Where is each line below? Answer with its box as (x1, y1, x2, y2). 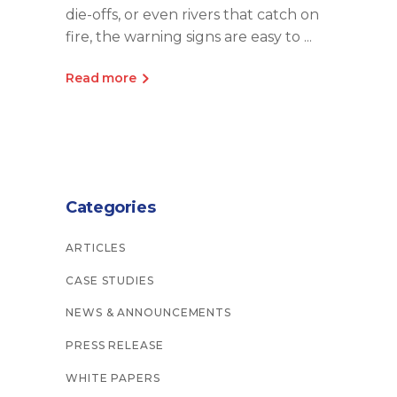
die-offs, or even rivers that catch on (66, 6, 319, 23)
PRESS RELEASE (66, 339, 164, 353)
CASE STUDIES (66, 273, 154, 287)
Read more (66, 69, 136, 86)
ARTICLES (66, 240, 127, 254)
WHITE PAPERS (66, 370, 160, 385)
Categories (66, 197, 156, 217)
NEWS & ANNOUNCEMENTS (66, 306, 231, 320)
